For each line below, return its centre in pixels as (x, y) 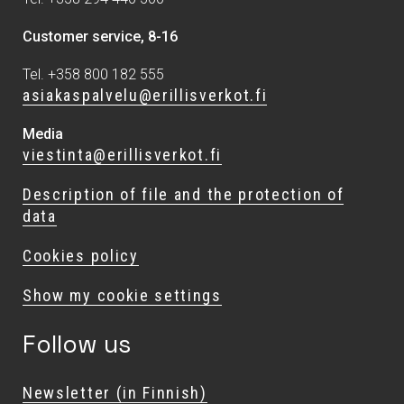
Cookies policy (81, 256)
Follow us (77, 344)
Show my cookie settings (122, 296)
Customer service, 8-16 (100, 37)
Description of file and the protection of (184, 195)
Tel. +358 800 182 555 (93, 75)
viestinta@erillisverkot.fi (122, 155)
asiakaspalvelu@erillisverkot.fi (145, 96)
